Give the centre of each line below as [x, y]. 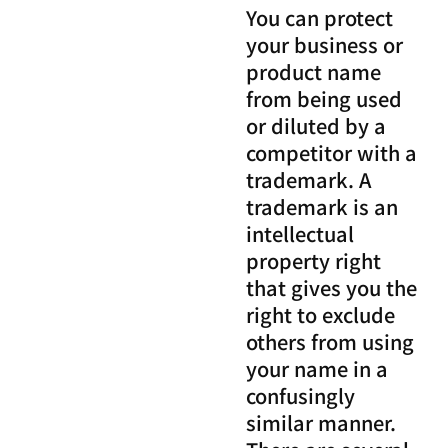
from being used [324, 99]
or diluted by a [316, 126]
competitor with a [332, 153]
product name [314, 72]
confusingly [301, 396]
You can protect [320, 18]
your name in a [317, 369]
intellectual [300, 234]
